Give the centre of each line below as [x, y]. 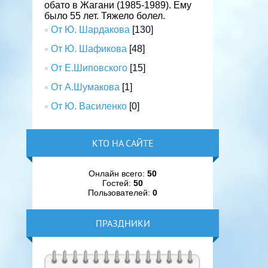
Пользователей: [121, 193]
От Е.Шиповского [89, 68]
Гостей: [118, 183]
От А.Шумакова [86, 87]
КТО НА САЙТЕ [123, 143]
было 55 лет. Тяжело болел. [105, 16]
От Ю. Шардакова [91, 30]
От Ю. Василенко [89, 106]
